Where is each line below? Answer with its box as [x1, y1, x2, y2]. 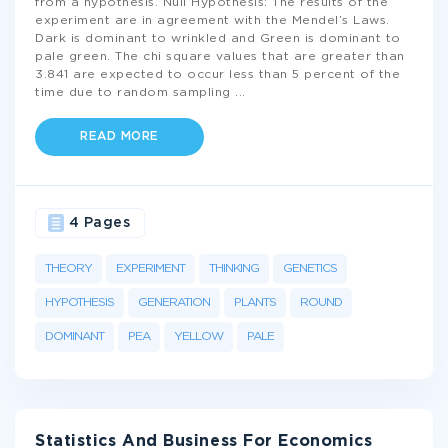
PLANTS [234, 297, 276, 308]
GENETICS [283, 263, 337, 274]
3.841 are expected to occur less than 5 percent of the [35, 69, 400, 80]
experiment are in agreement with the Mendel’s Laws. [35, 15, 390, 26]
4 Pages [68, 217, 130, 229]
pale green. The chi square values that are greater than [35, 51, 405, 62]
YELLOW [174, 331, 223, 342]
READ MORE [80, 131, 159, 142]
